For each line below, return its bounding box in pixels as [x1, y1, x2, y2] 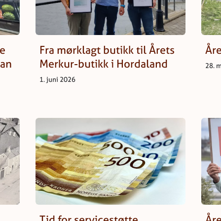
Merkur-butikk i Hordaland [39, 56, 168, 72]
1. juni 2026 [39, 74, 75, 84]
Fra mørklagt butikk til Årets [39, 42, 175, 58]
